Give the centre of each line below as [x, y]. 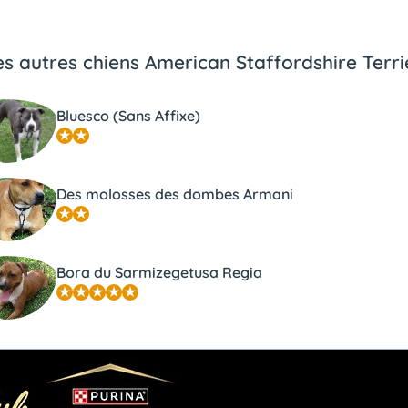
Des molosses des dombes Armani [175, 194]
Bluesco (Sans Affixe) [129, 115]
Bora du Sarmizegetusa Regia [160, 272]
